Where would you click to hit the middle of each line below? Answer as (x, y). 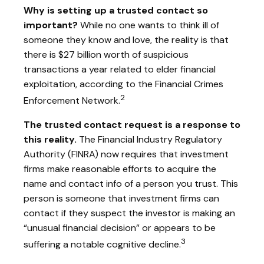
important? (51, 25)
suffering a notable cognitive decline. (102, 245)
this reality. (50, 139)
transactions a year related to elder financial (120, 69)
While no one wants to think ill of (148, 25)
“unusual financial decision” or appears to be (120, 227)
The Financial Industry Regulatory (149, 139)
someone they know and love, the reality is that (126, 39)
